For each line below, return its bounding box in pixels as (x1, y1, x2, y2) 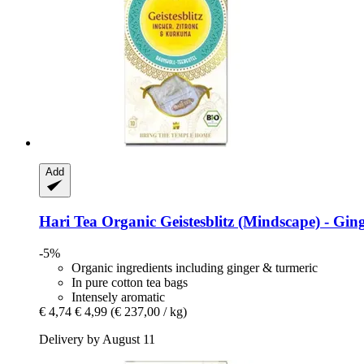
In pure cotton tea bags (71, 275, 188, 289)
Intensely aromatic (71, 289, 165, 304)
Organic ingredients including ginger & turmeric (71, 260, 318, 275)
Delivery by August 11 (39, 331, 155, 346)
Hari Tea (39, 213, 97, 231)
